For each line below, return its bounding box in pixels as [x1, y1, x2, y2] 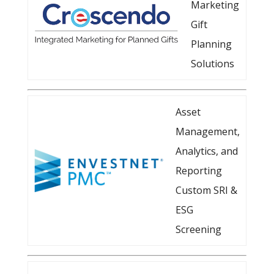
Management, [175, 125, 240, 138]
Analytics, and [175, 144, 238, 158]
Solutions [190, 57, 234, 70]
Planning [190, 37, 232, 51]
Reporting [175, 164, 222, 177]
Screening [175, 223, 221, 236]
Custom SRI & [175, 183, 237, 197]
